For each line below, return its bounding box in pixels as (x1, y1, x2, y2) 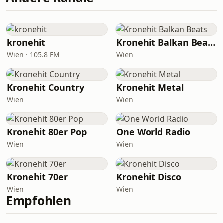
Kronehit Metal (116, 81, 184, 93)
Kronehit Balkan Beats (208, 36, 216, 48)
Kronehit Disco (116, 171, 181, 183)
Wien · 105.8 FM (7, 50, 60, 59)
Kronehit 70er (7, 171, 68, 183)
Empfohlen (6, 192, 71, 209)
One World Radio (116, 126, 190, 138)
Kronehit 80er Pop (7, 126, 87, 138)
